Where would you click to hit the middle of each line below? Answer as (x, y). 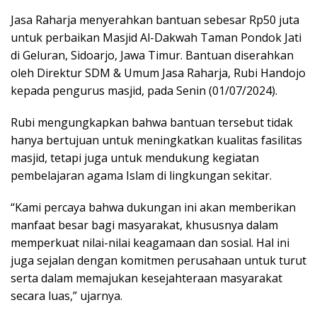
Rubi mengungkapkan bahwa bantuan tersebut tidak (152, 122)
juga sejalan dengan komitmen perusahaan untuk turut (158, 260)
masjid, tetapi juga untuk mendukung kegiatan (135, 157)
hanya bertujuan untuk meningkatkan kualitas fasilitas (156, 140)
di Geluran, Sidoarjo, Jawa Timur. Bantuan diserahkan (152, 55)
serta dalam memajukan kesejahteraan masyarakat (146, 278)
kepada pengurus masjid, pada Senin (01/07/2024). (144, 90)
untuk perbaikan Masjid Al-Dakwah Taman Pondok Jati (156, 37)
